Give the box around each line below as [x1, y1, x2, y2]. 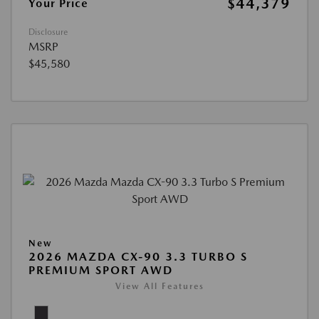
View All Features [115, 281, 204, 291]
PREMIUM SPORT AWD [28, 263, 173, 277]
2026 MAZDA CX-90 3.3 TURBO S [28, 249, 248, 263]
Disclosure [28, 26, 68, 37]
